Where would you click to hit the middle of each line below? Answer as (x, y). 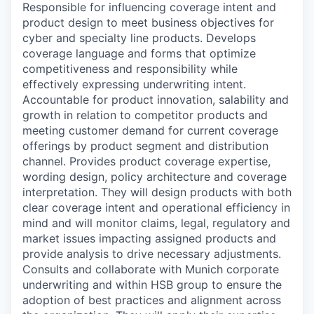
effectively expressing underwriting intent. (134, 84)
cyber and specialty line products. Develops (139, 37)
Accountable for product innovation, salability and (156, 99)
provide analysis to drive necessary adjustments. (152, 253)
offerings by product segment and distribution (145, 145)
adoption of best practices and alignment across (152, 300)
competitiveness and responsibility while (130, 68)
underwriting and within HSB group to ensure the (152, 284)
